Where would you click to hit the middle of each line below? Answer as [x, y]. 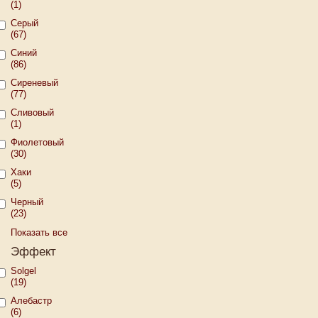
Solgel [23, 271]
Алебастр [31, 301]
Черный [27, 202]
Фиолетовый [37, 142]
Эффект [33, 252]
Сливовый [32, 113]
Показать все [39, 232]
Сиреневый [34, 83]
